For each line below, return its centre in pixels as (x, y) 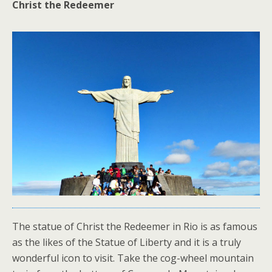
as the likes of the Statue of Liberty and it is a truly (127, 243)
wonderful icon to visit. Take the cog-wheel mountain (133, 258)
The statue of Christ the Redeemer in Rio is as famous (135, 227)
